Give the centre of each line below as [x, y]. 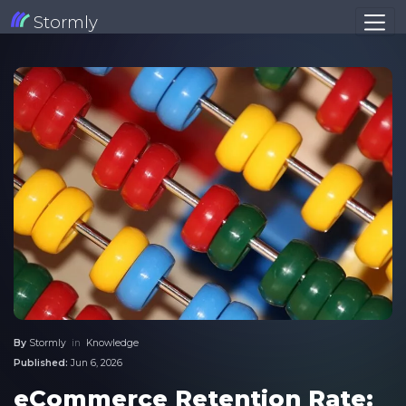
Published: [41, 362]
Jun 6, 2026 [97, 362]
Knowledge [112, 343]
